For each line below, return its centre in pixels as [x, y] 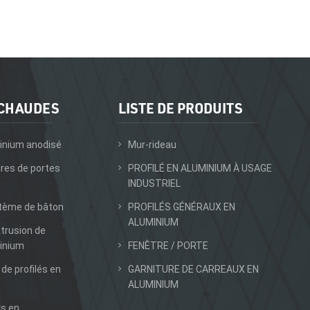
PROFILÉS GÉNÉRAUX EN [181, 207]
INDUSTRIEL [154, 183]
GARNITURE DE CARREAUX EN [193, 269]
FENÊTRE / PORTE [168, 245]
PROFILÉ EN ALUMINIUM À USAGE [200, 168]
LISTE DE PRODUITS [180, 108]
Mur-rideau [152, 144]
